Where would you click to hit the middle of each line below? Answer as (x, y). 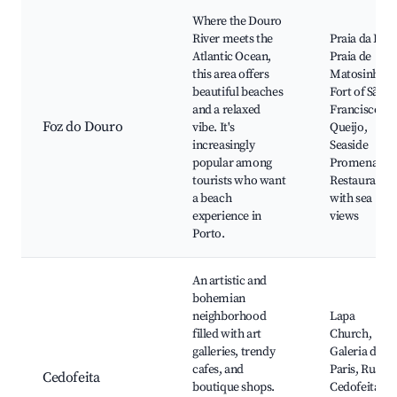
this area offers (231, 75)
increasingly (224, 146)
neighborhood (230, 317)
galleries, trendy (234, 352)
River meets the (233, 39)
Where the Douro (237, 22)
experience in (227, 217)
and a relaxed (226, 110)
